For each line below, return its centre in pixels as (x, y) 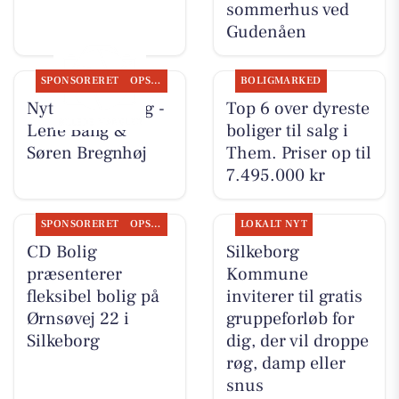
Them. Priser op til (298, 153)
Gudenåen (266, 32)
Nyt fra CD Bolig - (95, 108)
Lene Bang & (76, 130)
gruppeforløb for (290, 319)
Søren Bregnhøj (86, 153)
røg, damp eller (285, 364)
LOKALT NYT (274, 224)
